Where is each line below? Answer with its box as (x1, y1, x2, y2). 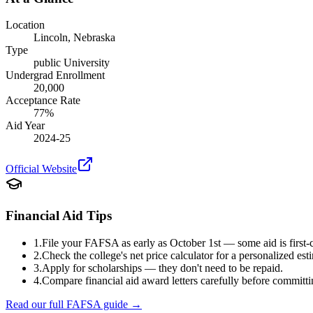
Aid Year (6, 119, 45, 132)
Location (6, 19, 45, 31)
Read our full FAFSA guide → (6, 298, 142, 310)
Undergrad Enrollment (6, 69, 105, 82)
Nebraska (73, 31, 115, 44)
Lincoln (34, 31, 68, 44)
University (61, 57, 110, 69)
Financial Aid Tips (6, 208, 112, 223)
